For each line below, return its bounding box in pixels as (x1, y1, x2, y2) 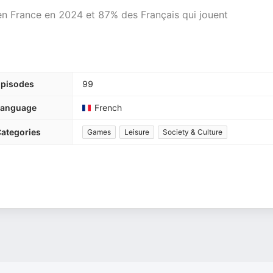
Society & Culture (163, 127, 222, 136)
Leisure (124, 127, 149, 136)
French (94, 102, 122, 113)
